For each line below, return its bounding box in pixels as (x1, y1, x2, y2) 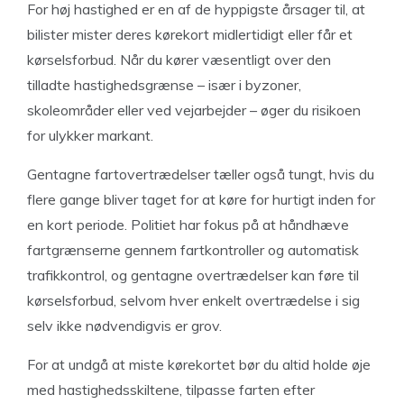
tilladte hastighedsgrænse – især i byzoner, (27, 76, 301, 94)
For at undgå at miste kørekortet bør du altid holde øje (27, 355, 371, 373)
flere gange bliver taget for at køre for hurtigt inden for (27, 190, 375, 208)
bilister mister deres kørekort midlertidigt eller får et (27, 25, 353, 43)
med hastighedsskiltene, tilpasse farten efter (27, 381, 315, 399)
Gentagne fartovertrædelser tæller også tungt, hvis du (27, 165, 374, 183)
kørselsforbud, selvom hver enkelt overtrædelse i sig (27, 291, 360, 309)
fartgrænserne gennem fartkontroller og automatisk (27, 241, 359, 259)
